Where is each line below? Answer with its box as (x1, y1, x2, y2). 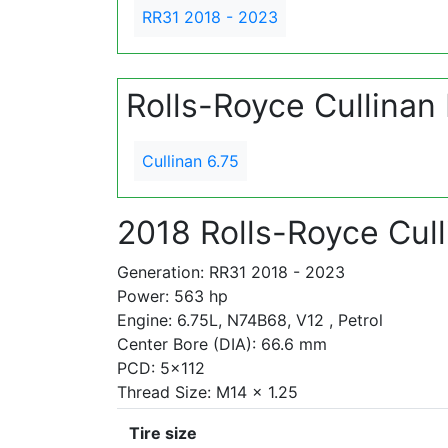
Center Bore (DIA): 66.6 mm (117, 334, 327, 354)
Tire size (129, 423, 197, 443)
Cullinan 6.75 (142, 151, 239, 171)
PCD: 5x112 (117, 358, 205, 378)
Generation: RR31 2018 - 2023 (117, 262, 345, 282)
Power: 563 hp (117, 286, 228, 306)
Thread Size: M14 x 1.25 (117, 382, 298, 402)
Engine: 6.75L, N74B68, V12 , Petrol (117, 310, 383, 330)
